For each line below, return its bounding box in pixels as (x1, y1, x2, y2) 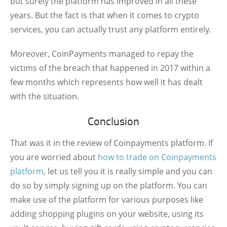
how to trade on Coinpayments (98, 152, 216, 163)
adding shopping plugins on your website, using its (10, 208, 204, 219)
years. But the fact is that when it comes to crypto (10, 10, 199, 21)
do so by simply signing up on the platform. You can (10, 180, 207, 191)
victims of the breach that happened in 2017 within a (10, 62, 210, 73)
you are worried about (10, 152, 98, 163)
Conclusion (88, 113, 139, 129)
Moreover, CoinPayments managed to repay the (10, 48, 194, 59)
